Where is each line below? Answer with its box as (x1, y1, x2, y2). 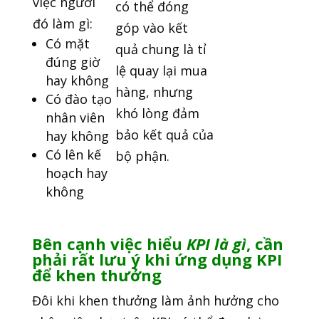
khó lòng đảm (115, 105, 199, 122)
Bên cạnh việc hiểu (31, 233, 187, 255)
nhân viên (45, 109, 105, 127)
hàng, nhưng (115, 83, 193, 101)
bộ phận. (115, 147, 169, 165)
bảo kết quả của (115, 126, 214, 144)
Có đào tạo (45, 90, 112, 108)
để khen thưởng (31, 264, 162, 286)
